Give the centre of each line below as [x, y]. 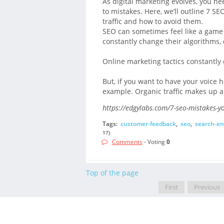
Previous [207, 187]
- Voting [154, 142]
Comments [127, 142]
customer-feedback [148, 123]
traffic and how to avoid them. [152, 21]
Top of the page [112, 172]
